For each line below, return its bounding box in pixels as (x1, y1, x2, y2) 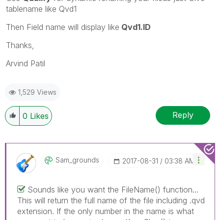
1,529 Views (18, 87, 56, 96)
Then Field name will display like (6, 22, 119, 32)
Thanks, (6, 40, 34, 50)
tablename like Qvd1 (6, 3, 77, 14)
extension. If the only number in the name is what (17, 206, 194, 216)
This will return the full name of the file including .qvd (17, 195, 205, 205)
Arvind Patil (6, 58, 45, 68)
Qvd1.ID (119, 22, 151, 32)
